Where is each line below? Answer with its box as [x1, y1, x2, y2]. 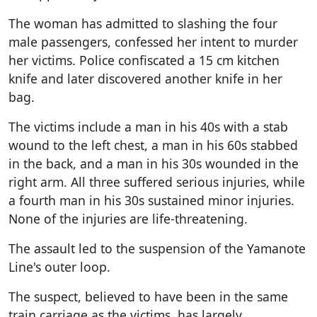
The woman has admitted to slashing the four [8, 14, 277, 32]
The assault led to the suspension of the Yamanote [8, 239, 306, 257]
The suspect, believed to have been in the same [8, 287, 288, 305]
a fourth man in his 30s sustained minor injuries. [8, 191, 294, 209]
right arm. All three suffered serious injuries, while [8, 173, 305, 190]
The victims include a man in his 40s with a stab [8, 117, 288, 135]
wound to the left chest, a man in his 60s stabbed [8, 136, 298, 154]
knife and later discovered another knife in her [8, 69, 282, 87]
